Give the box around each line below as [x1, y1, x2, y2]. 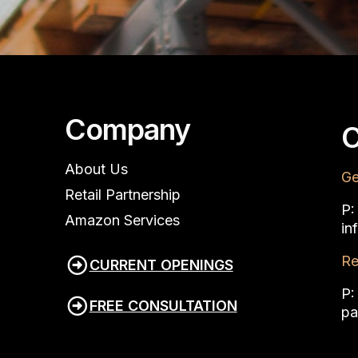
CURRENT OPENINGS [89, 256, 233, 273]
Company [64, 111, 190, 147]
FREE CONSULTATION [89, 296, 237, 314]
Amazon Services [64, 211, 180, 229]
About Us [64, 160, 128, 177]
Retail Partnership [64, 185, 181, 203]
